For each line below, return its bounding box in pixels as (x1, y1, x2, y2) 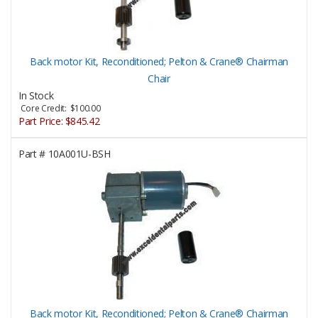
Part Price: (18, 114, 65, 128)
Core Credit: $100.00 (18, 102, 101, 115)
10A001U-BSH (45, 147, 111, 161)
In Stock (18, 89, 54, 103)
